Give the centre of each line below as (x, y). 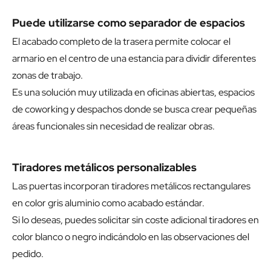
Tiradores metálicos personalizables (104, 168)
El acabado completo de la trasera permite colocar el (121, 42)
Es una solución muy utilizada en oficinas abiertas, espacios (133, 93)
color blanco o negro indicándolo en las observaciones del (131, 237)
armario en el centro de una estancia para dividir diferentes (134, 59)
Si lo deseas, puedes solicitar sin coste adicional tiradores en (135, 220)
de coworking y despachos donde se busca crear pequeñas (134, 109)
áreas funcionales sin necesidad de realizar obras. (113, 126)
